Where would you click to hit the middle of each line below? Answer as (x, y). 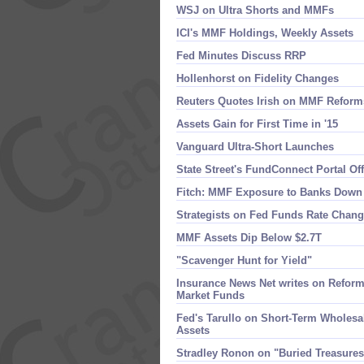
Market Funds (210, 295)
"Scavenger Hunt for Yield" (244, 260)
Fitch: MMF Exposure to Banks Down (269, 192)
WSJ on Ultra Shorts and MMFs (255, 10)
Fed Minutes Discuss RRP (241, 56)
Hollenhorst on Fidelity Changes (258, 78)
